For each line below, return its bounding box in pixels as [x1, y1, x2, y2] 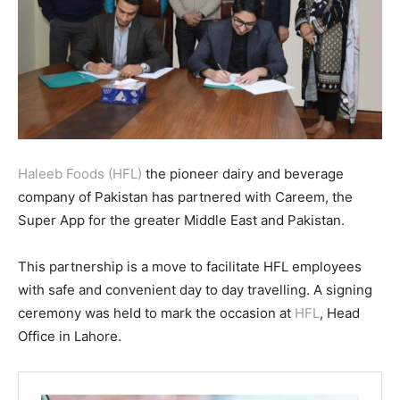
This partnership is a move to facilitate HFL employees [18, 257, 362, 275]
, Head [320, 304, 360, 321]
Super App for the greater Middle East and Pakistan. [18, 211, 345, 229]
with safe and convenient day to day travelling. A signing [18, 280, 372, 298]
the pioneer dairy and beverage [142, 164, 344, 182]
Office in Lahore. [18, 327, 121, 345]
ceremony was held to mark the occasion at [18, 304, 295, 321]
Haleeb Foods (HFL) [18, 164, 142, 182]
